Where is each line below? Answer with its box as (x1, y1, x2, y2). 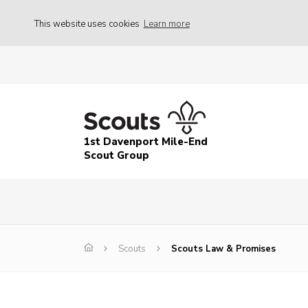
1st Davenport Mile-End (84, 135, 208, 149)
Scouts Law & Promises (171, 243, 276, 256)
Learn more (143, 17, 190, 30)
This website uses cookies (34, 17, 142, 30)
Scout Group (84, 148, 149, 163)
